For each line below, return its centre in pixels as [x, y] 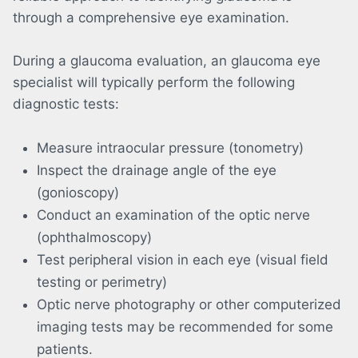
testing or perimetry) [102, 282]
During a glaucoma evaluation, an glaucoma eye [167, 61]
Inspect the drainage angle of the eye [157, 171]
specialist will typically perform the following [154, 83]
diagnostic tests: [66, 104]
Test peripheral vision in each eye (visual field [183, 260]
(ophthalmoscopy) [94, 238]
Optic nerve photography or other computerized [189, 305]
